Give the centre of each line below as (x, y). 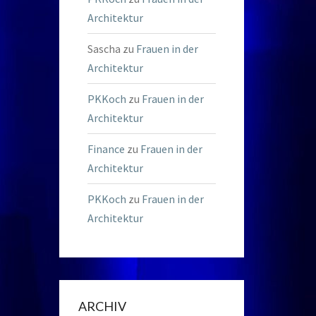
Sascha (104, 49)
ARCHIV (102, 306)
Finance (106, 149)
